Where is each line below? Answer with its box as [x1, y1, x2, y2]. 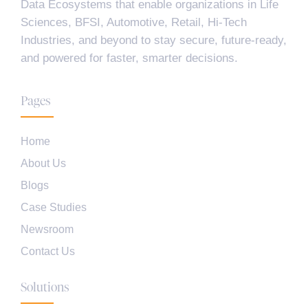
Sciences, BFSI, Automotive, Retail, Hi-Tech [21, 15, 247, 29]
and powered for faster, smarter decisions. [21, 51, 238, 65]
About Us [21, 157, 66, 170]
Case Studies [21, 201, 87, 214]
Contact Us [21, 245, 75, 258]
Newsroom [21, 223, 74, 236]
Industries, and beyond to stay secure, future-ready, [21, 33, 287, 47]
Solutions [21, 279, 69, 295]
